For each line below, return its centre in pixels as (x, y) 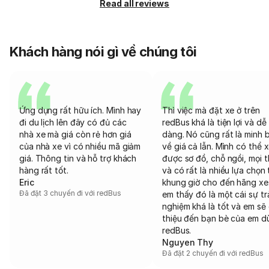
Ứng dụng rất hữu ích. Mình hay (80, 110)
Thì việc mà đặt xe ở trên (211, 110)
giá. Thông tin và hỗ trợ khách (78, 158)
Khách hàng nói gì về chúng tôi (103, 52)
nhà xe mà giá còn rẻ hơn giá (75, 134)
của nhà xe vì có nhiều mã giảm (80, 146)
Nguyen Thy (188, 242)
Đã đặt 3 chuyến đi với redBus (71, 193)
